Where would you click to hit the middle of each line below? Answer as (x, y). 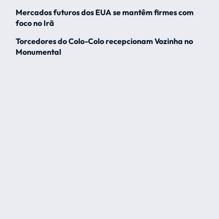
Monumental (38, 52)
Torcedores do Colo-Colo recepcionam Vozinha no (104, 41)
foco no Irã (35, 23)
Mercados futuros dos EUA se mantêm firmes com (105, 12)
